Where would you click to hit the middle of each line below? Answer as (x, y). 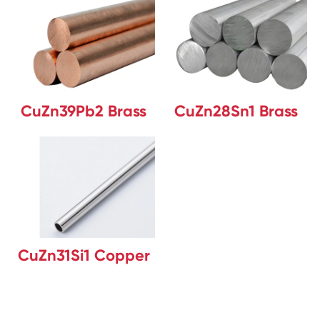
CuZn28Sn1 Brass (236, 111)
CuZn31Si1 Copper (84, 256)
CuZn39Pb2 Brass (84, 111)
